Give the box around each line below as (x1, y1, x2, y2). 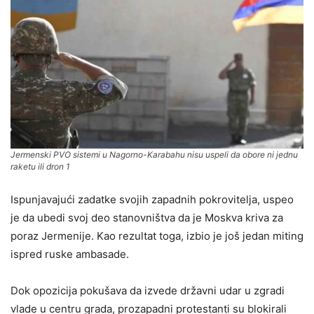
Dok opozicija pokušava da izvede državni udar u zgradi (11, 283, 285, 297)
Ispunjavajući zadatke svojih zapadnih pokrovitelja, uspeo (11, 192, 294, 206)
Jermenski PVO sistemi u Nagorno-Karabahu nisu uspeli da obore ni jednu (11, 149, 298, 160)
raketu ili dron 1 (11, 161, 70, 172)
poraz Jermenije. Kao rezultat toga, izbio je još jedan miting (11, 228, 303, 243)
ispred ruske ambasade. (11, 247, 129, 261)
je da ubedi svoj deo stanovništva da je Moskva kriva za (11, 210, 283, 224)
